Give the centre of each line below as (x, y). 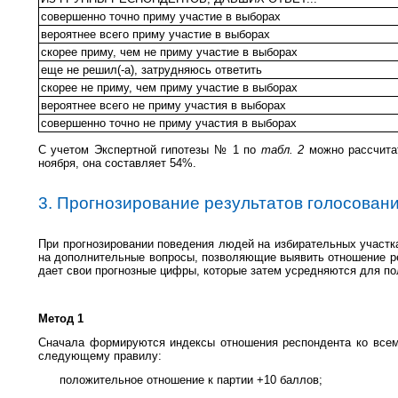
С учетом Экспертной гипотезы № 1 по (150, 149)
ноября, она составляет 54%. (117, 163)
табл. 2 (285, 149)
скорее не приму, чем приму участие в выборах (169, 87)
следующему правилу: (100, 355)
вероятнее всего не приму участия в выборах (163, 105)
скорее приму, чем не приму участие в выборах (169, 52)
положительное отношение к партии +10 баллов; (191, 379)
